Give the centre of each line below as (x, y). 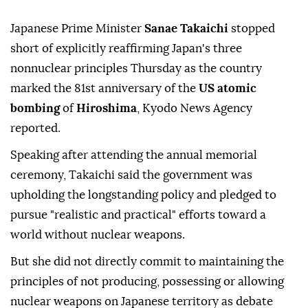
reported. (35, 129)
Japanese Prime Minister (77, 29)
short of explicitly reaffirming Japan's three (126, 49)
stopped (253, 29)
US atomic (226, 89)
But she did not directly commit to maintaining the (147, 262)
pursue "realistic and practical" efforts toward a (138, 215)
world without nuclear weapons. (98, 235)
